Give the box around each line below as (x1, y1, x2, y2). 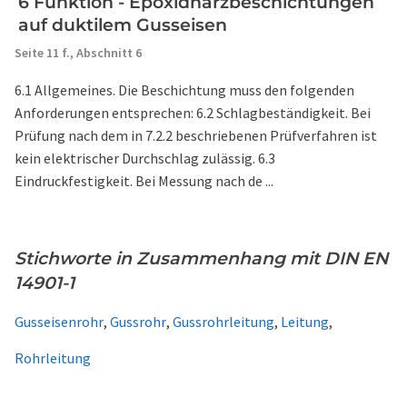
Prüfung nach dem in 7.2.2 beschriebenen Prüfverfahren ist (15, 126, 377, 144)
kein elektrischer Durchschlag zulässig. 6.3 (15, 149, 275, 167)
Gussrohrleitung (173, 313, 274, 331)
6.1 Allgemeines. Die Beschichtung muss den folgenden (15, 81, 354, 99)
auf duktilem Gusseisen (18, 15, 227, 35)
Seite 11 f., (15, 45, 76, 61)
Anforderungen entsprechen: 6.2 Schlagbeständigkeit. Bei (15, 104, 371, 122)
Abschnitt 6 (76, 45, 142, 61)
